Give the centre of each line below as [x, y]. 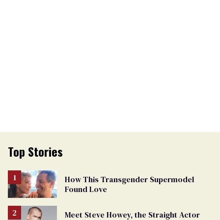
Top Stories [35, 151]
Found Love [86, 189]
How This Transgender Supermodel [129, 179]
